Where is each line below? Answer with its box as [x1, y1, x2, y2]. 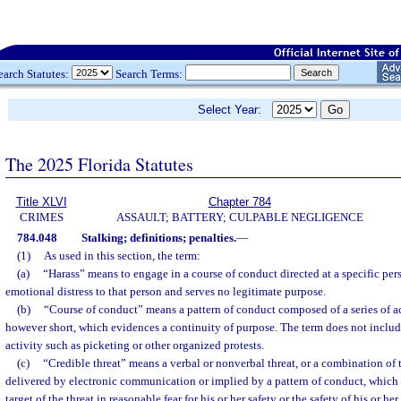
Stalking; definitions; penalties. [81, 231, 236, 244]
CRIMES [19, 210, 64, 224]
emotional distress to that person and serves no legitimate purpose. [5, 285, 326, 298]
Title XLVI [15, 195, 67, 209]
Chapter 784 [208, 195, 271, 209]
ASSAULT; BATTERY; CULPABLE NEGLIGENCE [115, 210, 363, 224]
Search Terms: [113, 66, 185, 81]
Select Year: [198, 103, 272, 116]
